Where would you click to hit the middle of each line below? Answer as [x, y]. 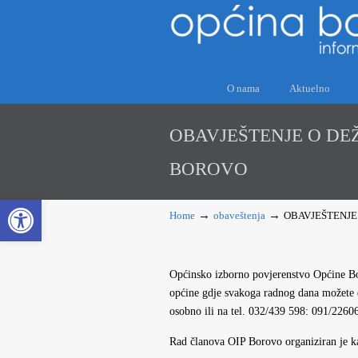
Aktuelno [310, 88]
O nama [243, 88]
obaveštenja [239, 216]
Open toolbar [44, 207]
